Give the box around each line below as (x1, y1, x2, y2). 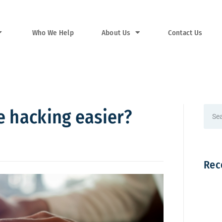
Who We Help (32, 28, 74, 38)
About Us (101, 28, 131, 38)
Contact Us (167, 28, 203, 38)
